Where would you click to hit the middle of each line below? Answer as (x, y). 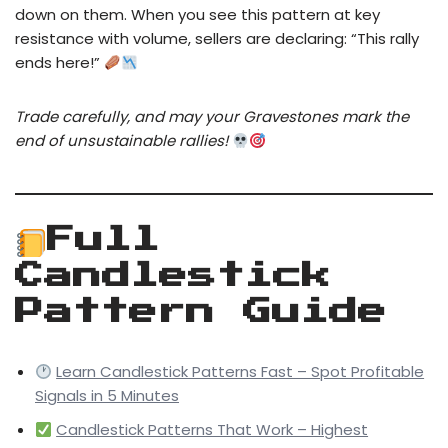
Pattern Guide (201, 312)
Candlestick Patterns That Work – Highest (212, 430)
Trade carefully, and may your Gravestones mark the (212, 117)
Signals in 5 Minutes (107, 396)
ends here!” (59, 63)
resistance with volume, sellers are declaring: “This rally (217, 39)
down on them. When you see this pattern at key (197, 15)
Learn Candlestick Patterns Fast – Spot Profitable (240, 372)
